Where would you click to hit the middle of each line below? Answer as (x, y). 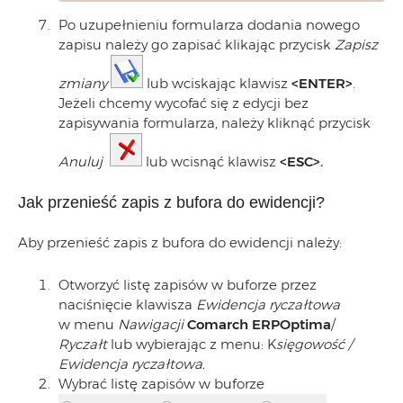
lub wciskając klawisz (215, 84)
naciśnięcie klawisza (127, 305)
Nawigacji (151, 325)
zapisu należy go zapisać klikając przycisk (197, 45)
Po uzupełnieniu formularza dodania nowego (209, 25)
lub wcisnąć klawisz (211, 162)
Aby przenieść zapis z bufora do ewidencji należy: (180, 243)
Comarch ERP (233, 325)
